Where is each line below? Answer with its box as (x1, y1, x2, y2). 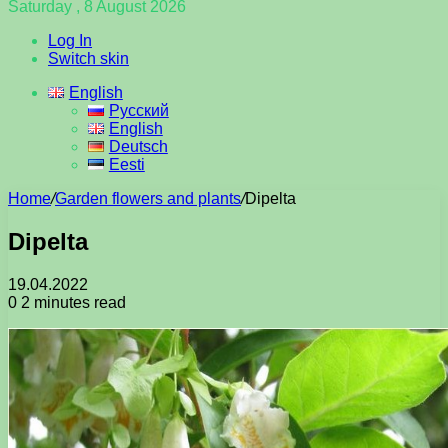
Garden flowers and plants (55, 190, 241, 207)
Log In (48, 32, 92, 49)
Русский (108, 102, 169, 119)
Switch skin (48, 50, 129, 67)
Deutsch (108, 138, 168, 155)
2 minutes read (17, 293, 126, 311)
